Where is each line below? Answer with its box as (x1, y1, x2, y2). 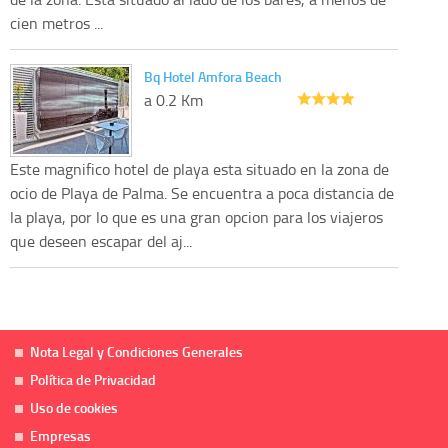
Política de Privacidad (30, 369, 156, 389)
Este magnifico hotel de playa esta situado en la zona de (10, 157, 389, 180)
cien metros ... (10, 11, 103, 34)
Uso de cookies (30, 397, 118, 417)
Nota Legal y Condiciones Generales (30, 341, 243, 361)
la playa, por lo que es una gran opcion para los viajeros (10, 205, 383, 228)
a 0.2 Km (144, 88, 203, 111)
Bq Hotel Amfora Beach (144, 66, 282, 86)
